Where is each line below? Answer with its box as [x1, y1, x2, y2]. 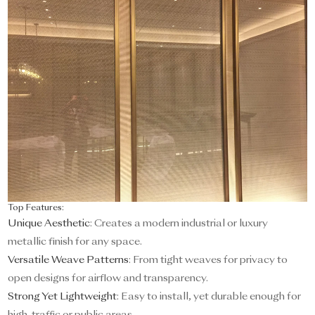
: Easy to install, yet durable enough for [117, 292, 302, 302]
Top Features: [8, 204, 65, 213]
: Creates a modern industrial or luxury [90, 219, 269, 229]
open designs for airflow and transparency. [8, 274, 209, 284]
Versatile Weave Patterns [8, 255, 129, 266]
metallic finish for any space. [8, 237, 143, 247]
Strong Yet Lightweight [8, 292, 117, 302]
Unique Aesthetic [8, 219, 91, 229]
